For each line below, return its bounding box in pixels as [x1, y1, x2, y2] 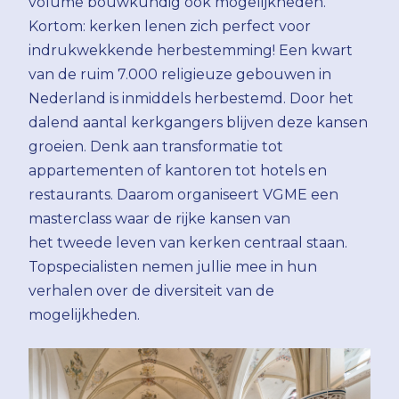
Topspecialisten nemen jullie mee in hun [28, 258, 317, 275]
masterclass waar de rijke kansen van [28, 210, 290, 227]
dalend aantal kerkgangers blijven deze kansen [28, 114, 368, 131]
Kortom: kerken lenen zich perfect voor [28, 18, 311, 35]
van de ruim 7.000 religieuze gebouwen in [28, 66, 331, 83]
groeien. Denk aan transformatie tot [28, 138, 283, 155]
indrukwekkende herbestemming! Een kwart [28, 42, 353, 59]
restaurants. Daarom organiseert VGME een [28, 186, 338, 203]
